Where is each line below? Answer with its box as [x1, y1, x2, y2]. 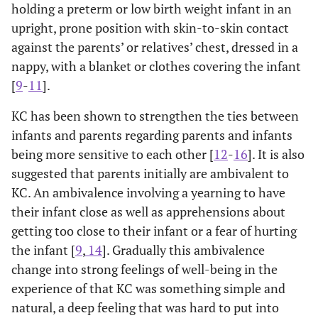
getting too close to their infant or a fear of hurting [11, 221, 297, 239]
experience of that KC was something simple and [11, 279, 285, 297]
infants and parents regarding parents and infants [11, 126, 292, 143]
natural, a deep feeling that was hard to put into [11, 298, 279, 316]
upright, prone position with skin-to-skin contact [11, 18, 289, 36]
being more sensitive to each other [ [11, 145, 214, 163]
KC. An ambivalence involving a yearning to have [11, 183, 285, 201]
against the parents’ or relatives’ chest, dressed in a [11, 38, 298, 55]
